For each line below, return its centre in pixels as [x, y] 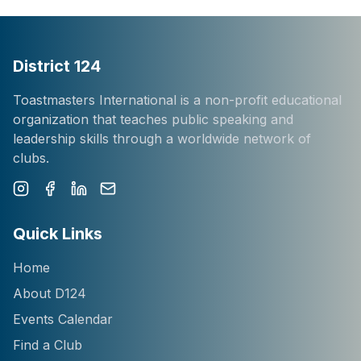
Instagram [43, 205]
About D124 [50, 293]
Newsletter [132, 205]
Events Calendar [63, 319]
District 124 [57, 66]
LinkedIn [96, 205]
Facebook [72, 205]
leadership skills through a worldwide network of [162, 139]
